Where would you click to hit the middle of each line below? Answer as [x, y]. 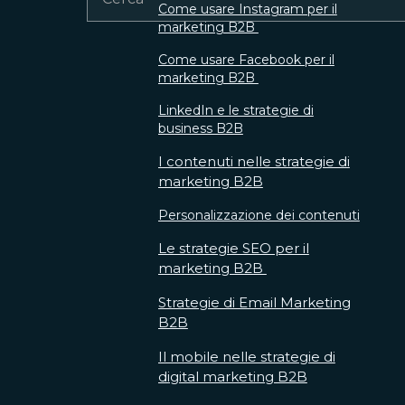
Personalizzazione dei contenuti [259, 215]
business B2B [200, 128]
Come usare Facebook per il [246, 60]
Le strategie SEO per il [233, 248]
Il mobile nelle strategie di [246, 357]
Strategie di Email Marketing [254, 302]
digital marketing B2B [232, 377]
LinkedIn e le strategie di [235, 110]
